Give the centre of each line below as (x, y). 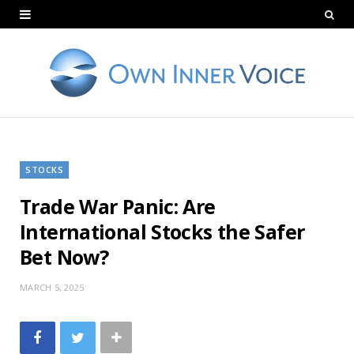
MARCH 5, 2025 (52, 287)
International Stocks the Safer (162, 231)
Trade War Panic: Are (118, 206)
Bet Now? (64, 256)
